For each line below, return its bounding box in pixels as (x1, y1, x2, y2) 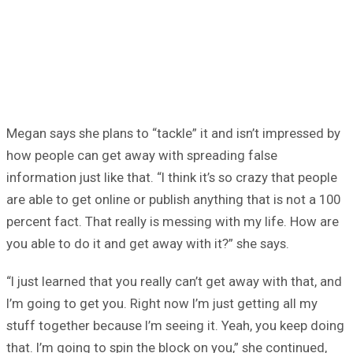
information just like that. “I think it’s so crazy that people (6, 169, 337, 186)
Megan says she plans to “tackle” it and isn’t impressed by (6, 125, 340, 142)
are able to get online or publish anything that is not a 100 (6, 191, 340, 208)
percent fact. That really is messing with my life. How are (6, 214, 339, 230)
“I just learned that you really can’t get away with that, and (6, 273, 342, 290)
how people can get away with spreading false (6, 147, 277, 164)
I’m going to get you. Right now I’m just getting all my (6, 295, 318, 312)
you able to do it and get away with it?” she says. (6, 236, 289, 252)
